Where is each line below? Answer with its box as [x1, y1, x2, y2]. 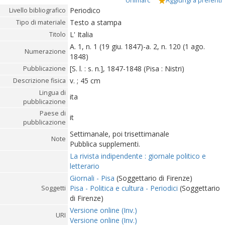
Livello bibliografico [9, 6, 66, 15]
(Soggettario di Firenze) [115, 173, 192, 183]
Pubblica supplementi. [70, 139, 140, 149]
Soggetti [41, 184, 66, 192]
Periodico [70, 6, 100, 15]
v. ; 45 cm [70, 76, 100, 85]
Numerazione [25, 47, 66, 56]
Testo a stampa [70, 18, 122, 27]
